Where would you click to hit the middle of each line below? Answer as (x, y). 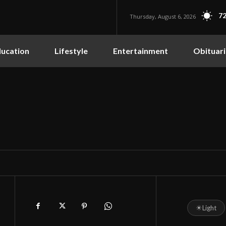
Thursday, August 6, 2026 (163, 16)
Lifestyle (71, 50)
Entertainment (140, 50)
